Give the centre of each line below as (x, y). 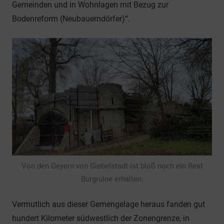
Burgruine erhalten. (112, 179)
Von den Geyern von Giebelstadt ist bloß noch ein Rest (112, 166)
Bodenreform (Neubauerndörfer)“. (71, 19)
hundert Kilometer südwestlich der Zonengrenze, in (101, 218)
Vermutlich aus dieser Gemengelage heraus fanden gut (108, 204)
